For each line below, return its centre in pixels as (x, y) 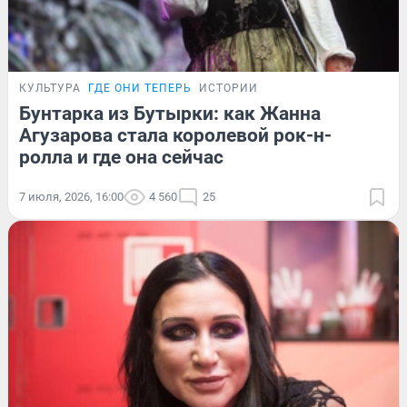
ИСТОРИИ (228, 88)
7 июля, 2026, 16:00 (71, 196)
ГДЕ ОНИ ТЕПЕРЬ (140, 88)
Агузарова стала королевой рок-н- (175, 135)
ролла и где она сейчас (121, 157)
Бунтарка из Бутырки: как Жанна (170, 113)
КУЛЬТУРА (50, 88)
